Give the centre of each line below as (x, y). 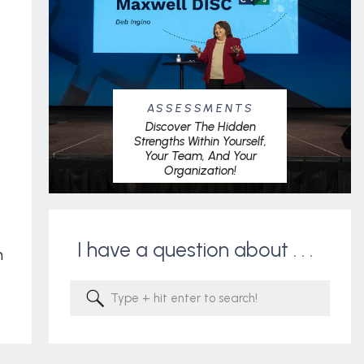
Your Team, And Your (200, 156)
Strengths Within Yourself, (200, 141)
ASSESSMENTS (200, 108)
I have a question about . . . (197, 249)
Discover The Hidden (200, 127)
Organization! (200, 171)
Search (127, 295)
